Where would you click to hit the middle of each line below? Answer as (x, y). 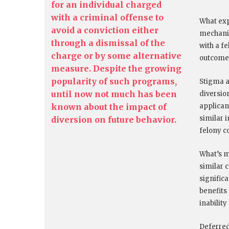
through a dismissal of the (108, 43)
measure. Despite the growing (116, 69)
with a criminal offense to (107, 18)
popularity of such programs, (114, 82)
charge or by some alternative (116, 56)
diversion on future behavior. (114, 120)
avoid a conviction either (105, 30)
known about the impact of (109, 107)
